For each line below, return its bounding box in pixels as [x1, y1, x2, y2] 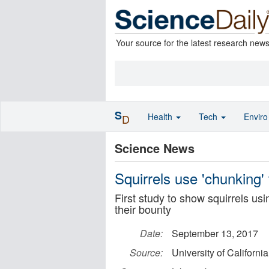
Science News [115, 139, 195, 157]
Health [148, 110, 175, 122]
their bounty [115, 201, 171, 217]
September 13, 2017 [172, 226, 258, 240]
